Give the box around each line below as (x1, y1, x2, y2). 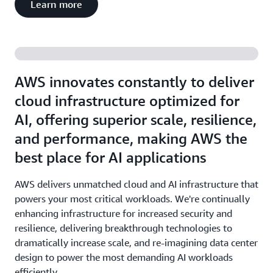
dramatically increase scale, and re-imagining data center (15, 236, 258, 249)
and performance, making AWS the (15, 130, 247, 147)
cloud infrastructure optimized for (15, 92, 239, 109)
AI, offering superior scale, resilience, (15, 111, 257, 128)
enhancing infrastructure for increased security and (15, 207, 232, 219)
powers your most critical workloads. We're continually (15, 193, 250, 205)
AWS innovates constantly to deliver (15, 73, 254, 90)
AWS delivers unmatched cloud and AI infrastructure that (15, 178, 258, 190)
